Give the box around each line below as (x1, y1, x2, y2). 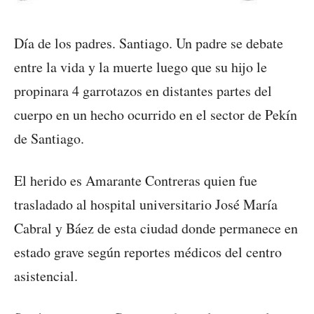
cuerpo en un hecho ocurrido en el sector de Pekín (14, 104, 297, 124)
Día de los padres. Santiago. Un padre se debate (14, 33, 283, 53)
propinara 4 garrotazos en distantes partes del (14, 81, 272, 100)
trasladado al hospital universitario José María (14, 194, 278, 214)
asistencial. (14, 266, 78, 285)
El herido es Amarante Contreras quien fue (14, 170, 257, 190)
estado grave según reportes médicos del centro (14, 242, 282, 261)
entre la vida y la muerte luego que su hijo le (14, 57, 267, 76)
